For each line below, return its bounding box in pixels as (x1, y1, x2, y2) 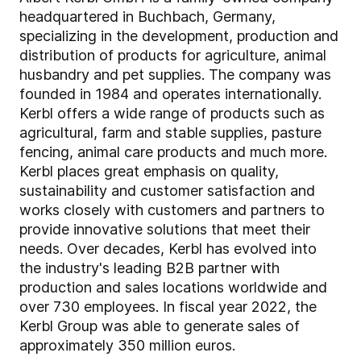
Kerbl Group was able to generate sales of (19, 317, 300, 335)
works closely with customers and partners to (19, 201, 325, 219)
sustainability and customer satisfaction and (19, 182, 315, 200)
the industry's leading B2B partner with (19, 259, 280, 277)
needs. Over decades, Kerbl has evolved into (19, 240, 317, 258)
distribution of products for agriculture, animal (19, 47, 326, 64)
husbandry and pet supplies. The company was (19, 66, 331, 84)
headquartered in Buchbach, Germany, (19, 8, 276, 26)
